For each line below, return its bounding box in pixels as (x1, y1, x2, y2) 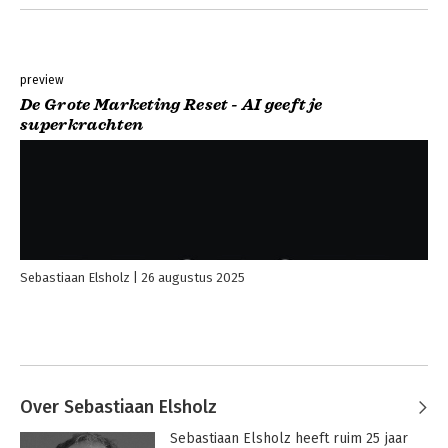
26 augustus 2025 (141, 270, 245, 286)
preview (20, 73, 64, 88)
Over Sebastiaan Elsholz (20, 396, 217, 419)
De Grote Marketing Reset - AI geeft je (20, 95, 323, 116)
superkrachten (20, 115, 144, 136)
